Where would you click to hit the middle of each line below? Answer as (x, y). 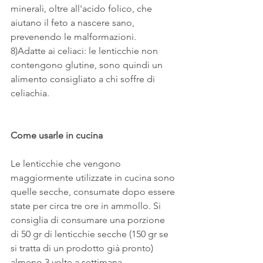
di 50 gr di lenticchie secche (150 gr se (91, 234)
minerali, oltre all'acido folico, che (82, 8)
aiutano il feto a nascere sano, (74, 22)
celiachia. (30, 93)
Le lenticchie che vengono (67, 163)
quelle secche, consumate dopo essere (94, 191)
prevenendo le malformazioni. (73, 36)
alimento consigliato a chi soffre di (84, 79)
